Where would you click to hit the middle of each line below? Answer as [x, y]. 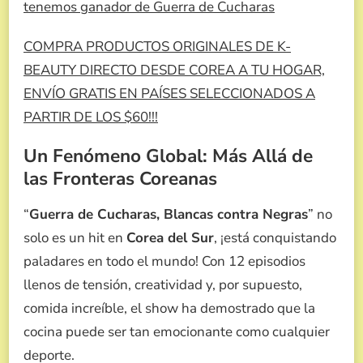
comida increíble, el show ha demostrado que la [169, 308]
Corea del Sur [170, 237]
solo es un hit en [75, 237]
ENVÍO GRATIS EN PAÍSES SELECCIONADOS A [169, 94]
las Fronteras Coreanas [120, 179]
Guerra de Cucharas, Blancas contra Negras [169, 214]
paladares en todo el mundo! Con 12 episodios [164, 261]
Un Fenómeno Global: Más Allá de [168, 156]
